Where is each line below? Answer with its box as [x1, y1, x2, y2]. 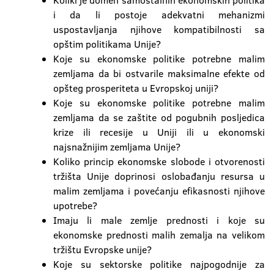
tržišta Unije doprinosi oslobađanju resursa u [53, 169, 265, 183]
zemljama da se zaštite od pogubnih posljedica [53, 111, 265, 124]
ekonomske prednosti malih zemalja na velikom [53, 228, 265, 242]
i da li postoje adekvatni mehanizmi [53, 8, 265, 21]
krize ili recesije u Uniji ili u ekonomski [53, 125, 265, 139]
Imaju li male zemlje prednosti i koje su [53, 213, 265, 227]
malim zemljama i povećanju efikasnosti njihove [53, 184, 265, 198]
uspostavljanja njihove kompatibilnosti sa [53, 23, 265, 36]
